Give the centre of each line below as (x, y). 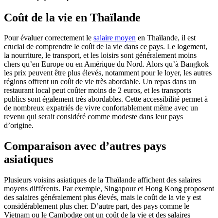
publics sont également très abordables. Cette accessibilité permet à (106, 99)
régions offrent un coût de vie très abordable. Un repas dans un (100, 82)
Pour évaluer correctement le (49, 38)
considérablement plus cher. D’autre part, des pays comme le (97, 206)
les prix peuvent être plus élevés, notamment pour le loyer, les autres (108, 73)
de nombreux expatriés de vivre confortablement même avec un (101, 108)
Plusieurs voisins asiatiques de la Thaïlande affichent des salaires (102, 180)
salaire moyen (115, 38)
